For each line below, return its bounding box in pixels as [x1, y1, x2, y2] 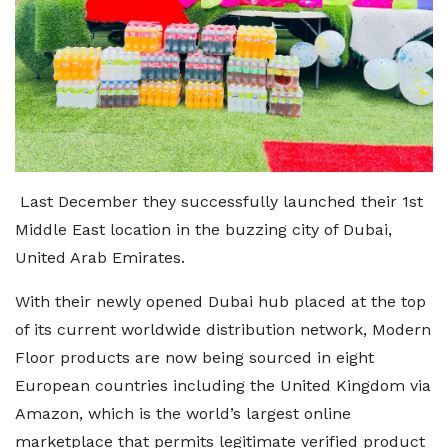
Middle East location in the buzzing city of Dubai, [15, 219, 392, 239]
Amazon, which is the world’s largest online [15, 403, 351, 423]
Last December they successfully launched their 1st [15, 191, 423, 211]
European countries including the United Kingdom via [15, 375, 431, 395]
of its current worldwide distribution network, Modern [15, 319, 431, 339]
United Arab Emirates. [15, 247, 185, 267]
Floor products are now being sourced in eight [15, 347, 374, 367]
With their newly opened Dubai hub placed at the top [15, 291, 426, 311]
